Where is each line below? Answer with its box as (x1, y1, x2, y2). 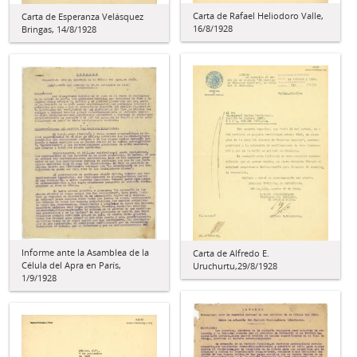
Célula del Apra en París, (22, 258, 121, 271)
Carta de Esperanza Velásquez (22, 10, 143, 23)
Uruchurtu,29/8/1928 (193, 259, 277, 272)
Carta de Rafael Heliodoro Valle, (193, 10, 324, 22)
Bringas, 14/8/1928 (22, 23, 96, 36)
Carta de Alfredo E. (193, 246, 269, 259)
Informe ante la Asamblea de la (22, 245, 149, 258)
